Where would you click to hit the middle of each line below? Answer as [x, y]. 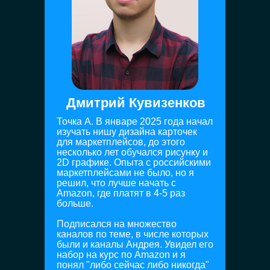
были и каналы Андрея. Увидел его [135, 244]
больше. [75, 203]
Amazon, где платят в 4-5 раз [121, 193]
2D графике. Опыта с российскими [134, 162]
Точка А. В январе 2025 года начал [135, 121]
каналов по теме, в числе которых [133, 234]
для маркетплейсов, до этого [121, 142]
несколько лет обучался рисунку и [132, 152]
